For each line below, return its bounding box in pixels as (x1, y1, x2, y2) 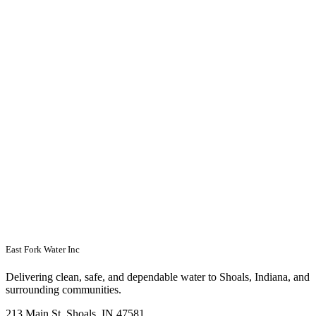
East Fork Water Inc (6, 243, 80, 255)
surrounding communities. (6, 283, 121, 296)
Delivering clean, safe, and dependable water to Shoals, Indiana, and (6, 270, 310, 283)
